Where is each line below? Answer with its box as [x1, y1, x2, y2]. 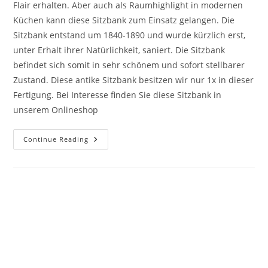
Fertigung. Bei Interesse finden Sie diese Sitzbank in [13, 89, 222, 100]
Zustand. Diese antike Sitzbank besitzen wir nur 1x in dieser [13, 74, 254, 86]
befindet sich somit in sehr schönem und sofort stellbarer [13, 59, 245, 71]
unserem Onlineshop [13, 103, 99, 115]
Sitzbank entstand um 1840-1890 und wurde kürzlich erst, [13, 29, 246, 41]
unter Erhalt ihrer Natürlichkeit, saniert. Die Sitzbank [13, 44, 226, 56]
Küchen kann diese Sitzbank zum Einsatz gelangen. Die [13, 14, 235, 26]
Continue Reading [23, 134, 89, 144]
